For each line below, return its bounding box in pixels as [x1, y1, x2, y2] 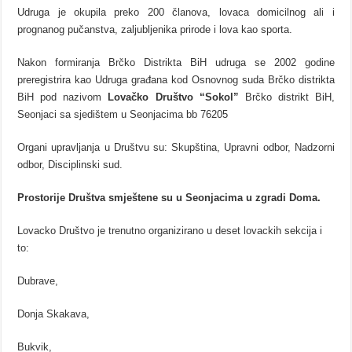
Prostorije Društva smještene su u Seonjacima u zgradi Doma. [17, 192, 321, 204]
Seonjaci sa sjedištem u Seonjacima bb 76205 [17, 108, 229, 121]
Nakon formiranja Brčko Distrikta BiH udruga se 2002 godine [17, 57, 335, 69]
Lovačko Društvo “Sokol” [108, 91, 239, 104]
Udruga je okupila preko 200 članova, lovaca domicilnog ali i [17, 6, 335, 19]
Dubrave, [17, 275, 59, 288]
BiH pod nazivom [17, 91, 108, 104]
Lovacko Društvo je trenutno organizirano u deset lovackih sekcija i [17, 225, 323, 237]
